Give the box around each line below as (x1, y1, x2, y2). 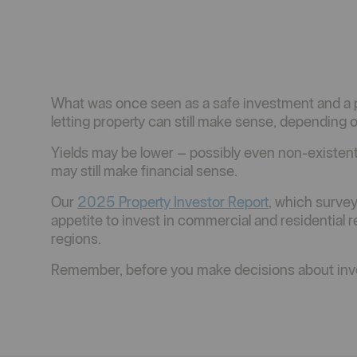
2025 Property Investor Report (77, 193, 269, 210)
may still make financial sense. (51, 162, 237, 179)
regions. (51, 229, 101, 247)
